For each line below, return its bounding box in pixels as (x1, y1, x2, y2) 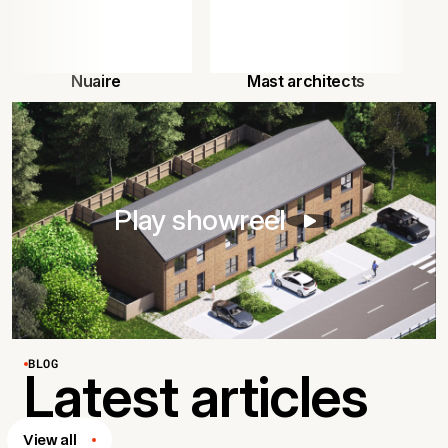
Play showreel (114, 203, 286, 238)
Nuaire (70, 70, 122, 91)
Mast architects (246, 70, 366, 91)
